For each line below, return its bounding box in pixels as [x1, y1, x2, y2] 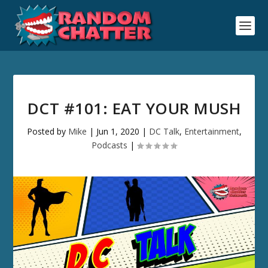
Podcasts [92, 139, 127, 151]
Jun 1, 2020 [96, 126, 139, 137]
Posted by [26, 126, 68, 137]
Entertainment [184, 126, 239, 137]
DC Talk [148, 126, 179, 137]
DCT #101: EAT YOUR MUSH [27, 98, 241, 119]
